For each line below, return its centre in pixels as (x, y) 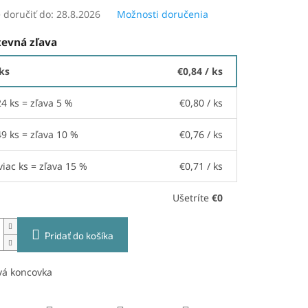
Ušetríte (192, 197)
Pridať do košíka (79, 235)
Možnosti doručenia (162, 14)
